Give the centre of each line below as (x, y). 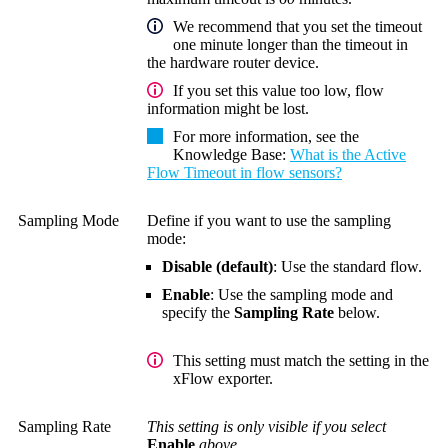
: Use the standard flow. (347, 266)
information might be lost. (228, 108)
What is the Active (348, 154)
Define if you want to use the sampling (269, 220)
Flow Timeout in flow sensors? (244, 172)
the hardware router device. (233, 62)
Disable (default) (217, 266)
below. (357, 312)
